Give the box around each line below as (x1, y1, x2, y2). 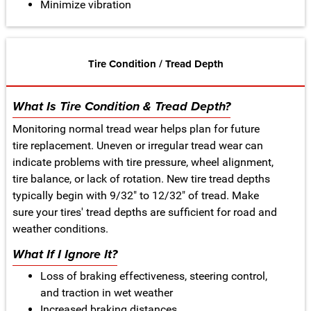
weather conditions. (12, 221, 108, 235)
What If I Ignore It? (12, 246, 117, 262)
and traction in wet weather (40, 286, 173, 300)
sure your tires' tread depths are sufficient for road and (12, 205, 277, 219)
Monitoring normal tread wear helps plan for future (12, 121, 260, 135)
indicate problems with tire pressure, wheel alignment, (12, 155, 274, 169)
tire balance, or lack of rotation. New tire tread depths (12, 171, 270, 185)
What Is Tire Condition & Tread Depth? (12, 99, 230, 115)
